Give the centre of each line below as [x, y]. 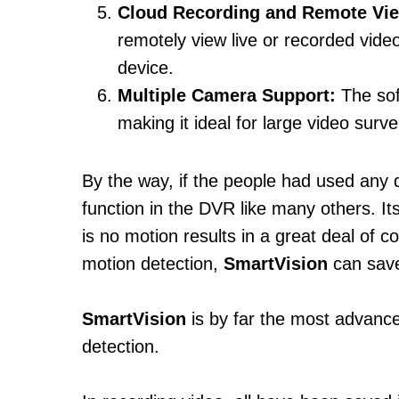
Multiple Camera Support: [227, 95]
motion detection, [153, 264]
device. [146, 68]
